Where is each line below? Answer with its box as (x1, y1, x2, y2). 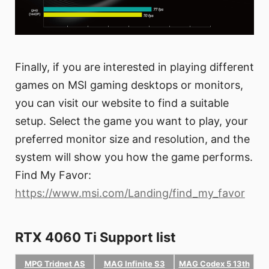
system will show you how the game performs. (15, 150, 253, 163)
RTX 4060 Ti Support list (15, 229, 176, 245)
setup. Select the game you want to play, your (15, 114, 248, 127)
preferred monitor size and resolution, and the (15, 132, 250, 145)
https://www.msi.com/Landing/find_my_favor (15, 186, 245, 199)
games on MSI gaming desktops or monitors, (15, 78, 243, 91)
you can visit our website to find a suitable (15, 96, 229, 109)
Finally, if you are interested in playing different (15, 60, 254, 73)
